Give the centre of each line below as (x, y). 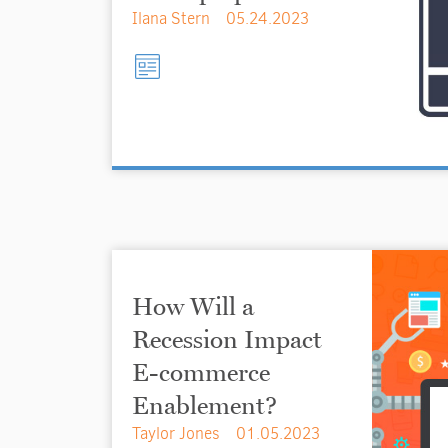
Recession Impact (227, 339)
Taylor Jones (176, 433)
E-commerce (201, 372)
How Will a (193, 306)
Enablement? (204, 405)
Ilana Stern (171, 18)
